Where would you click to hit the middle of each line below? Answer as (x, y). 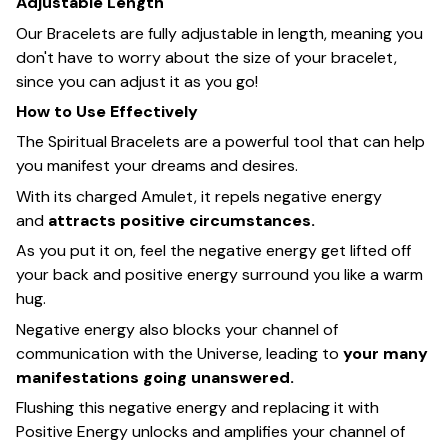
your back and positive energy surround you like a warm (219, 275)
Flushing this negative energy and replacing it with (197, 407)
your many (385, 353)
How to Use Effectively (107, 111)
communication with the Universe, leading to (179, 353)
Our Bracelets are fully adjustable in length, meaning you (219, 33)
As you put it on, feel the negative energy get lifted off (213, 251)
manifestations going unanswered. (155, 377)
